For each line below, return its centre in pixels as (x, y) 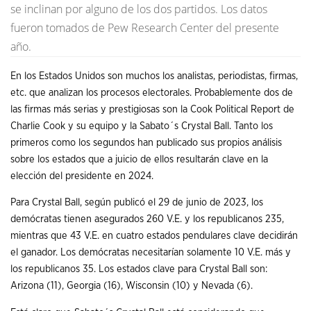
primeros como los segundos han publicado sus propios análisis (146, 142)
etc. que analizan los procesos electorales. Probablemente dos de (152, 92)
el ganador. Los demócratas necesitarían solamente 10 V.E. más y (151, 253)
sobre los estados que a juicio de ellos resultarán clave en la (139, 159)
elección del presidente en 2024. (82, 176)
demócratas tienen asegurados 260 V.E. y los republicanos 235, (147, 219)
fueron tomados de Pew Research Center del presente (145, 27)
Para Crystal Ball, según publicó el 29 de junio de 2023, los (137, 203)
